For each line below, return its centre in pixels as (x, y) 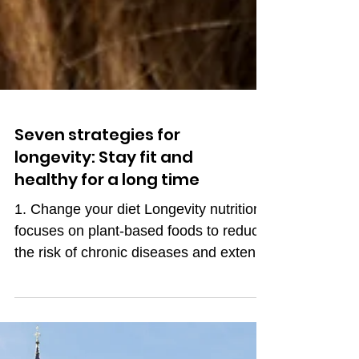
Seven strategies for (97, 192)
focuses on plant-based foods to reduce (141, 288)
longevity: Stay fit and (104, 215)
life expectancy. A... (77, 332)
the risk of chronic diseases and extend (139, 310)
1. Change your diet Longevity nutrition (138, 267)
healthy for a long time (107, 237)
